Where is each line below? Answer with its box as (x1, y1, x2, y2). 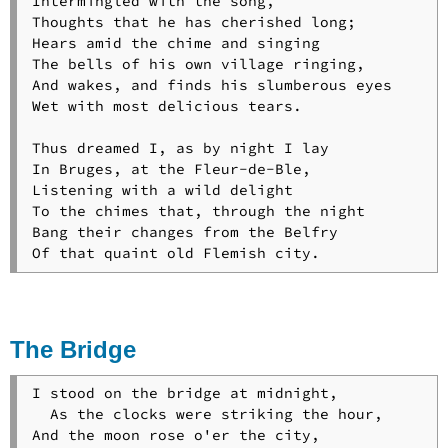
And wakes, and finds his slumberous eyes (31, 76, 392, 95)
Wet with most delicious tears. (31, 97, 302, 116)
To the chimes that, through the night (31, 202, 365, 221)
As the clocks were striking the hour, (31, 405, 383, 424)
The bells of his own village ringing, (31, 55, 365, 74)
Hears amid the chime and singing (31, 34, 320, 53)
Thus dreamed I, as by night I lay (31, 139, 329, 158)
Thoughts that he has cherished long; (31, 13, 356, 32)
